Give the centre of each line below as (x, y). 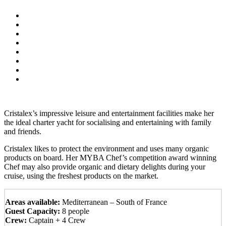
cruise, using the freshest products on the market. (81, 176)
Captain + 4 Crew (56, 220)
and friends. (23, 131)
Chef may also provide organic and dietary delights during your (105, 166)
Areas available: (33, 202)
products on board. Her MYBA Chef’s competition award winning (110, 157)
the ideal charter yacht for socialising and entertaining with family (108, 122)
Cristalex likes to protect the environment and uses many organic (106, 148)
